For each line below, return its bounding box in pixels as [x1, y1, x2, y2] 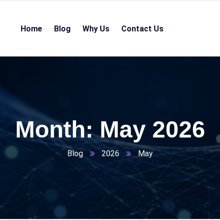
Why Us [82, 24, 110, 33]
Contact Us [121, 24, 164, 33]
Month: [15, 116, 100, 142]
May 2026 [99, 116, 205, 142]
